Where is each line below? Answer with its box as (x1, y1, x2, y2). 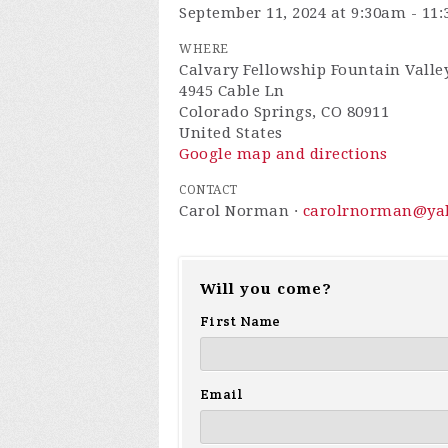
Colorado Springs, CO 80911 (179, 103, 389, 121)
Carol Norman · (179, 202, 303, 220)
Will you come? (200, 280, 332, 298)
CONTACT (179, 183, 238, 197)
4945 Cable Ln (179, 82, 285, 100)
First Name (200, 312, 281, 330)
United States (179, 124, 283, 142)
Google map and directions (179, 145, 388, 163)
